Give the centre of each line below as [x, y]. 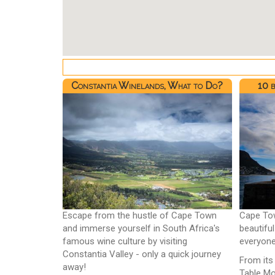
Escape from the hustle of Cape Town [140, 215]
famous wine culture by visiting [125, 241]
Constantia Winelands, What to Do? [147, 85]
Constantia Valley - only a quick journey [142, 254]
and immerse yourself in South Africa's [141, 228]
